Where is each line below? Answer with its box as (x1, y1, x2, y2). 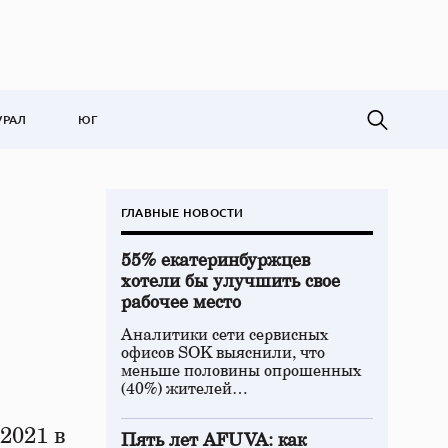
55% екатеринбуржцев (121, 252, 310, 270)
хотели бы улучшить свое (121, 273, 340, 291)
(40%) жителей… (121, 381, 248, 397)
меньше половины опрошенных (121, 363, 362, 379)
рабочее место (121, 294, 241, 312)
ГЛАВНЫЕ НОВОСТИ (121, 204, 244, 221)
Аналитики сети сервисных (121, 327, 329, 343)
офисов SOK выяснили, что (121, 345, 325, 361)
